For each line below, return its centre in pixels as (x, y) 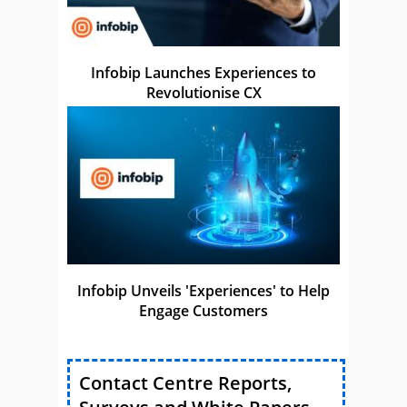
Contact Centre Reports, (185, 383)
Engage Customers (203, 311)
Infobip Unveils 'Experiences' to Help (203, 291)
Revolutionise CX (203, 93)
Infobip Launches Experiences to (203, 73)
